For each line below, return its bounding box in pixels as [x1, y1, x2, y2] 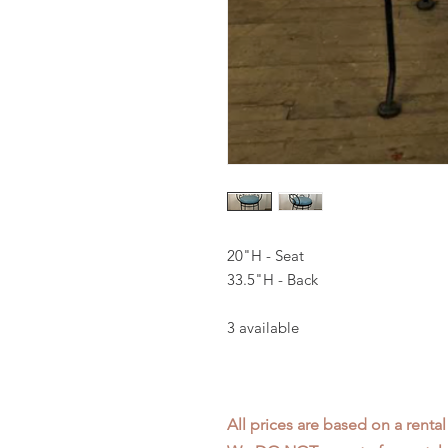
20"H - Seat [227, 246, 304, 265]
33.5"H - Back [227, 270, 318, 289]
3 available [227, 318, 299, 337]
